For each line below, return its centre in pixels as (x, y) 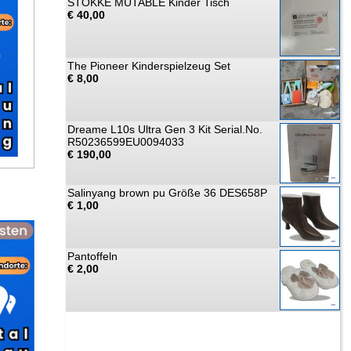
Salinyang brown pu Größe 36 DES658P (167, 193)
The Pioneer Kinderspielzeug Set (149, 66)
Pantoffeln (92, 256)
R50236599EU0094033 (126, 142)
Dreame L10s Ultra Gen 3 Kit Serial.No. (165, 129)
